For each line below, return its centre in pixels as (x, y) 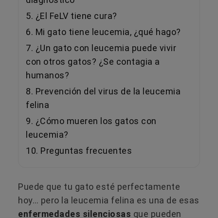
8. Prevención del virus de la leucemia (103, 91)
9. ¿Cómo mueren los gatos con (91, 121)
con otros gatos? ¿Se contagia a (93, 61)
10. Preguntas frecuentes (79, 150)
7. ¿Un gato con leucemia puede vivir (101, 48)
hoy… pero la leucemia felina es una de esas (109, 200)
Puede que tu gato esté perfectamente (99, 186)
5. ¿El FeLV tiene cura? (72, 16)
